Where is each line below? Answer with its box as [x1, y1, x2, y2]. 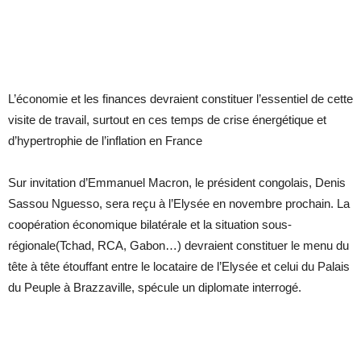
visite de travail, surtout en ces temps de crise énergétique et [8, 112, 326, 127]
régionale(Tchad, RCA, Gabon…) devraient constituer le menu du [8, 238, 349, 252]
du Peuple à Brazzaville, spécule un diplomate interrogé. [8, 280, 301, 294]
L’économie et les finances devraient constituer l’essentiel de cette [8, 91, 353, 106]
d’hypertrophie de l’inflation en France [8, 133, 202, 147]
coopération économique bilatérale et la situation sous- [8, 217, 292, 231]
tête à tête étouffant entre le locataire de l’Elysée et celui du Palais [8, 259, 350, 273]
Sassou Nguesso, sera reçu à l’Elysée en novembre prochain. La [8, 196, 350, 210]
